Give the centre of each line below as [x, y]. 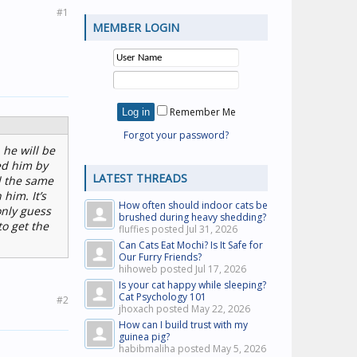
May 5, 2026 [239, 349]
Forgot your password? [176, 135]
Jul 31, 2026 [212, 229]
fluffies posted [153, 229]
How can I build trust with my [183, 325]
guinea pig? [144, 337]
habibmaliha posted [166, 349]
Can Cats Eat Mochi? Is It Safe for [191, 245]
